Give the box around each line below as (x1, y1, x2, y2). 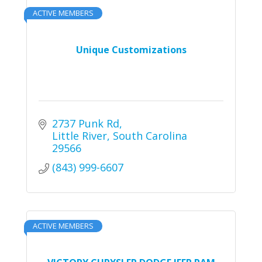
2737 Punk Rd (51, 116, 119, 131)
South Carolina (112, 129, 187, 143)
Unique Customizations (75, 43, 187, 57)
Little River (51, 129, 107, 143)
